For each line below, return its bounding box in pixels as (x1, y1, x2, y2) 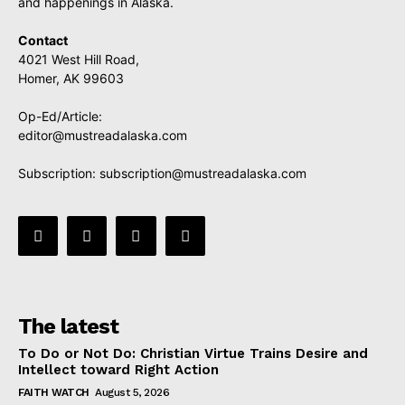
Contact (18, 33, 68, 48)
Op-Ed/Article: (18, 108, 102, 124)
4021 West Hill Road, (18, 52, 139, 67)
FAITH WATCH (18, 386, 89, 400)
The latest (18, 314, 118, 340)
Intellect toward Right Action (18, 362, 219, 379)
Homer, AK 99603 (18, 71, 124, 86)
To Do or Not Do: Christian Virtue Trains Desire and (18, 345, 368, 363)
